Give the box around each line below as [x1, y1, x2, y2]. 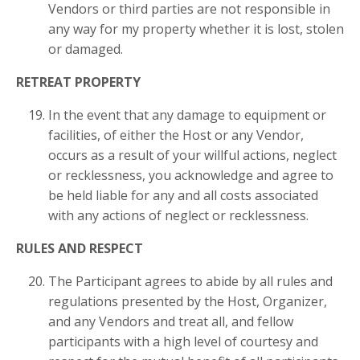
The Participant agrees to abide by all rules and [48, 272, 333, 290]
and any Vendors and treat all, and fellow [48, 312, 293, 330]
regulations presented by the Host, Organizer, [48, 292, 327, 310]
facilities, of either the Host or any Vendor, [48, 125, 304, 144]
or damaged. [48, 39, 123, 58]
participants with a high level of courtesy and [48, 332, 318, 350]
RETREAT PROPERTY [16, 72, 141, 91]
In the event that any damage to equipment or [48, 105, 326, 124]
